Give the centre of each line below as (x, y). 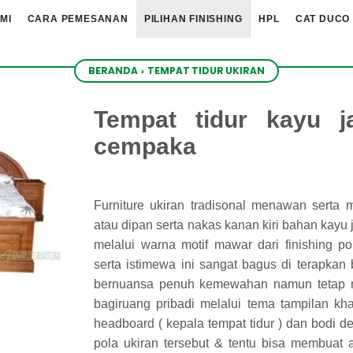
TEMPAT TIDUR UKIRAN (206, 71)
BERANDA (113, 71)
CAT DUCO (323, 19)
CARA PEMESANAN (78, 19)
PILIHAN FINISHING (193, 19)
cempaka (145, 146)
